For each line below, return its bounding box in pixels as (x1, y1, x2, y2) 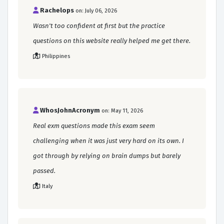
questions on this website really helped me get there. (33, 36, 190, 44)
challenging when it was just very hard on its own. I (33, 136, 184, 144)
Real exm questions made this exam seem (33, 121, 155, 129)
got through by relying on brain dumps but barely (33, 151, 180, 159)
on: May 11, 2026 (101, 107, 143, 114)
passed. (33, 166, 55, 174)
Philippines (42, 52, 70, 59)
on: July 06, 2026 (75, 7, 117, 14)
